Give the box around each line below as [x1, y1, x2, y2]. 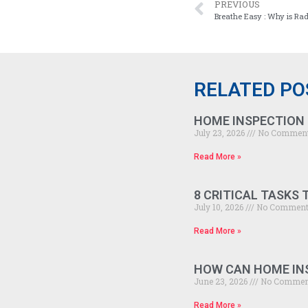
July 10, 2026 [194, 201, 245, 212]
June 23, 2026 [194, 275, 250, 287]
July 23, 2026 [194, 126, 247, 138]
